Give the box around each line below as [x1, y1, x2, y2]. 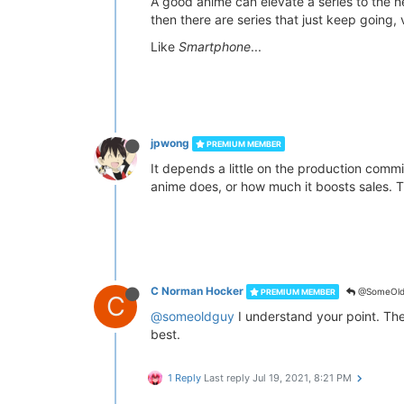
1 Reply [168, 372, 201, 384]
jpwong [151, 136, 189, 150]
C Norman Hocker [151, 284, 243, 298]
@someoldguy [151, 308, 234, 324]
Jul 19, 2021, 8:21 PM [252, 372, 352, 384]
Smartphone [179, 39, 251, 54]
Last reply [204, 372, 252, 384]
